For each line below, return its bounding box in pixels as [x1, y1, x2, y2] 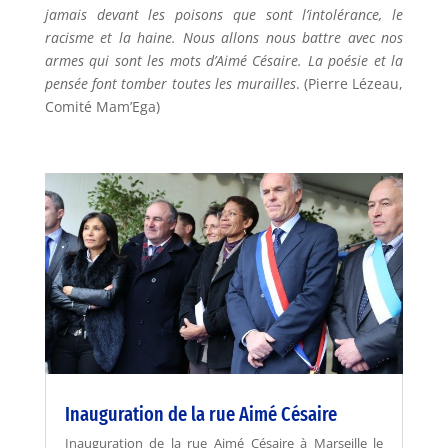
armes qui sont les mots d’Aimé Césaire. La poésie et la [44, 50, 404, 70]
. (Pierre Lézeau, [295, 73, 404, 93]
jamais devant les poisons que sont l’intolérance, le [44, 4, 404, 24]
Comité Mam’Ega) [44, 96, 160, 116]
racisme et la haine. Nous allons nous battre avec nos [44, 27, 404, 47]
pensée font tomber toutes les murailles [44, 73, 296, 93]
